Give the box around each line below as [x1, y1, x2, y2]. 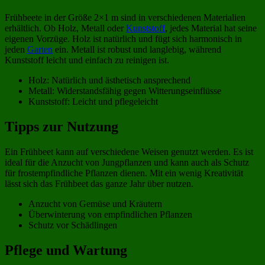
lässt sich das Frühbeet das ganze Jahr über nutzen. [5, 179, 193, 189]
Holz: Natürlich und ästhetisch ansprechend [28, 75, 190, 86]
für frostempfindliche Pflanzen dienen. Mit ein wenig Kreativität [5, 168, 243, 179]
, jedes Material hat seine [165, 23, 257, 34]
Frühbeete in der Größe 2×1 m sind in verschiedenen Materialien [5, 12, 245, 23]
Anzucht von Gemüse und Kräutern [28, 199, 162, 209]
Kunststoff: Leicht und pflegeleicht [28, 96, 158, 107]
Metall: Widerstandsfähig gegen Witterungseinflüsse [28, 86, 221, 96]
